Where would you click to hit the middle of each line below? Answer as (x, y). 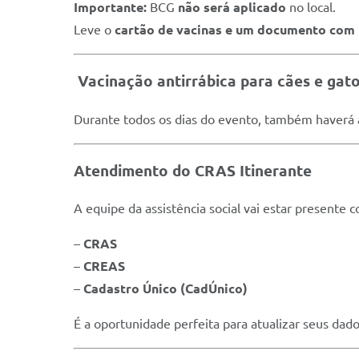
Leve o (94, 30)
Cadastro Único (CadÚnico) (165, 289)
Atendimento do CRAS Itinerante (193, 171)
